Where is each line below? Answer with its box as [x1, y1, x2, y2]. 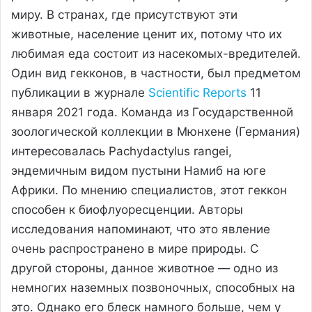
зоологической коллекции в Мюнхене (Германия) [11, 124, 300, 139]
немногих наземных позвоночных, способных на [11, 280, 295, 295]
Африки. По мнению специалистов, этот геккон [11, 182, 287, 197]
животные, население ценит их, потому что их [11, 26, 282, 41]
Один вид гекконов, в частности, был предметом [11, 65, 301, 80]
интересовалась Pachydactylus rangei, [11, 143, 232, 158]
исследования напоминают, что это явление [11, 221, 270, 236]
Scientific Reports [148, 85, 247, 100]
